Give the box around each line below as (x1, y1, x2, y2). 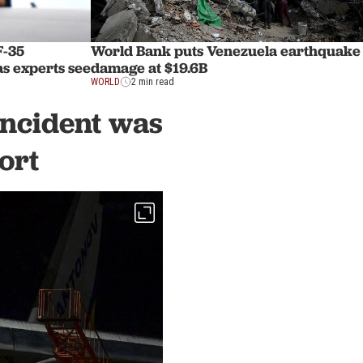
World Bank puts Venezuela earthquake (91, 41, 361, 61)
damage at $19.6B (91, 58, 207, 78)
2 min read (131, 76, 174, 88)
